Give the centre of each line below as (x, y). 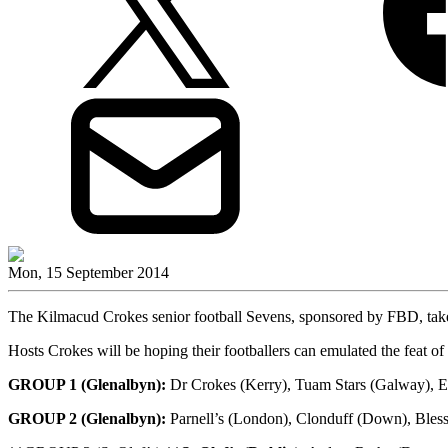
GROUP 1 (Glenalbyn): (87, 384)
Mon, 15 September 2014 (88, 272)
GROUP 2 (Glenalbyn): (87, 418)
